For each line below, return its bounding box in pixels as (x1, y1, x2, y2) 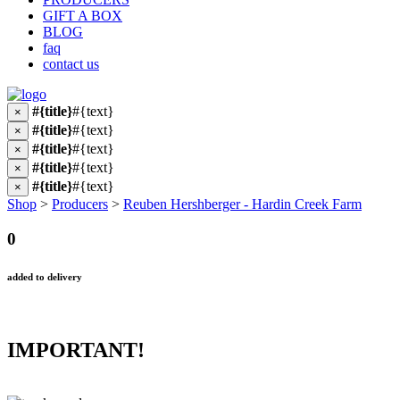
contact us (43, 56, 99, 71)
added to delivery (7, 271, 82, 282)
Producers (52, 196, 108, 212)
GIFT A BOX (43, 8, 122, 23)
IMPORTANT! (7, 337, 145, 362)
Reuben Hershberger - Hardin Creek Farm (123, 196, 362, 212)
